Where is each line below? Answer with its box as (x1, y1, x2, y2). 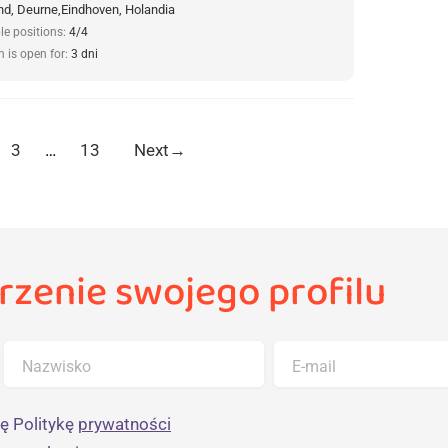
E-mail (291, 356, 336, 376)
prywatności (78, 413, 171, 434)
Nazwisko (21, 356, 91, 376)
